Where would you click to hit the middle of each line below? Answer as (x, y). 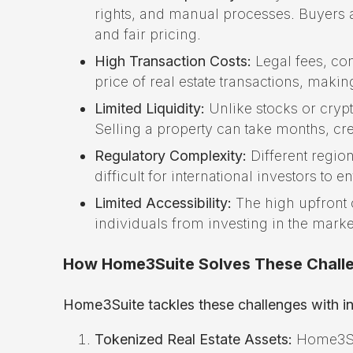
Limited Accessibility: (163, 203)
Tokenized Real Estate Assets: (193, 339)
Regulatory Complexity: (171, 155)
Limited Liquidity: (150, 108)
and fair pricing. (148, 34)
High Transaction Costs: (173, 61)
